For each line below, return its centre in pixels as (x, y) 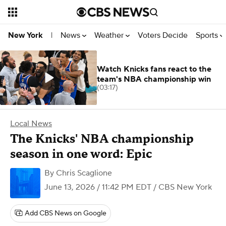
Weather (110, 35)
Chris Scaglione (84, 173)
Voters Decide (163, 35)
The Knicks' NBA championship (102, 139)
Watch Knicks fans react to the (154, 69)
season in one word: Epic (81, 154)
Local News (31, 124)
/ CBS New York (182, 187)
